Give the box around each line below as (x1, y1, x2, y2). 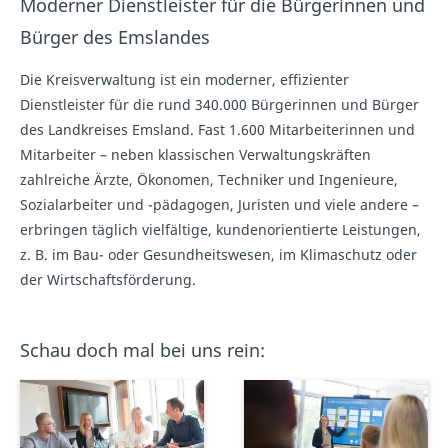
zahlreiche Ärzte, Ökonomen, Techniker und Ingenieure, (20, 169, 398, 189)
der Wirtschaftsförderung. (20, 269, 196, 289)
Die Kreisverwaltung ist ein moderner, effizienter (20, 69, 349, 89)
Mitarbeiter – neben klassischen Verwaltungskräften (20, 144, 371, 164)
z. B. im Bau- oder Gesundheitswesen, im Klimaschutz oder (20, 244, 417, 264)
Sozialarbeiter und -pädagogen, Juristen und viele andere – (20, 194, 419, 214)
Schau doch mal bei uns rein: (20, 337, 265, 362)
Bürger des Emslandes (20, 24, 210, 49)
